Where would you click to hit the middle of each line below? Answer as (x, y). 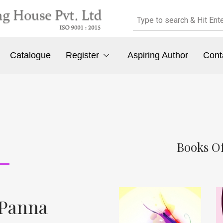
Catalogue (31, 56)
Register (83, 56)
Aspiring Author (158, 56)
